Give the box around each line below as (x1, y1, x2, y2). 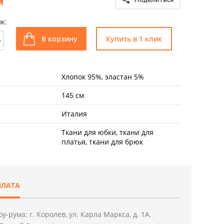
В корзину (41, 34, 77, 43)
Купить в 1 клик (106, 34, 162, 43)
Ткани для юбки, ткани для (61, 127, 153, 137)
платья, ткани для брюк (61, 137, 143, 146)
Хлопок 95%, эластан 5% (61, 72, 144, 81)
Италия (61, 109, 87, 118)
